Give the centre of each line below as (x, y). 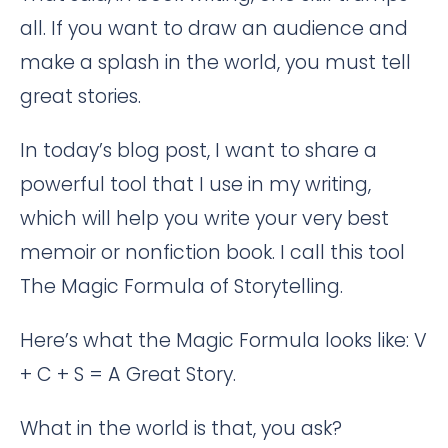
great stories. (80, 96)
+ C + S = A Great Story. (128, 374)
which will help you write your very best (204, 218)
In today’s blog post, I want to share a (198, 150)
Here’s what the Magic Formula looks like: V (223, 340)
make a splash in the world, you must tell (215, 62)
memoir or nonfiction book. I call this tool (215, 252)
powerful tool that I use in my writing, (195, 184)
